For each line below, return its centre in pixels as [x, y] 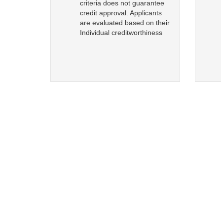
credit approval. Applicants [121, 13]
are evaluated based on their [125, 23]
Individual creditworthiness [121, 33]
